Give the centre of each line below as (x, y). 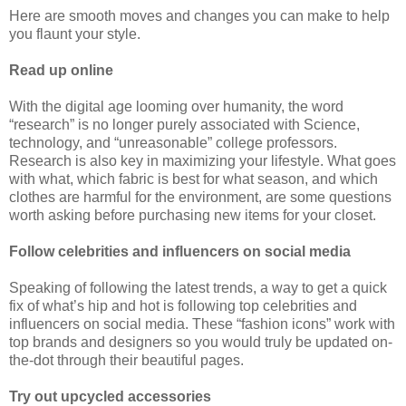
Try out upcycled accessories (110, 396)
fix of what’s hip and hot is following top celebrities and (183, 305)
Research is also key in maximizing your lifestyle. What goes (203, 160)
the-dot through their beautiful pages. (126, 360)
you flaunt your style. (75, 34)
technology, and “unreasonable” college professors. (173, 142)
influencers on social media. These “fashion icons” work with (202, 324)
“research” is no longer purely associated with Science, (184, 124)
